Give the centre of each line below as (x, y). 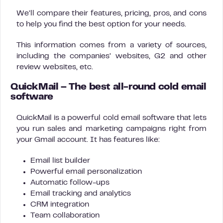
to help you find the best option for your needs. (101, 24)
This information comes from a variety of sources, (111, 45)
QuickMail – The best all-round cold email (109, 87)
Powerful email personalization (86, 171)
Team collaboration (65, 215)
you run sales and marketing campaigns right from (111, 129)
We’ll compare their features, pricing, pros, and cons (111, 13)
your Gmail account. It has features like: (88, 140)
